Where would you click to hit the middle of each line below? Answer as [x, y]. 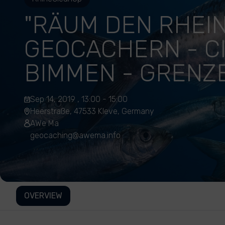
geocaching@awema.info [75, 135]
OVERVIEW [43, 196]
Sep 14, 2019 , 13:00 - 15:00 [79, 99]
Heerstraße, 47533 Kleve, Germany [92, 111]
